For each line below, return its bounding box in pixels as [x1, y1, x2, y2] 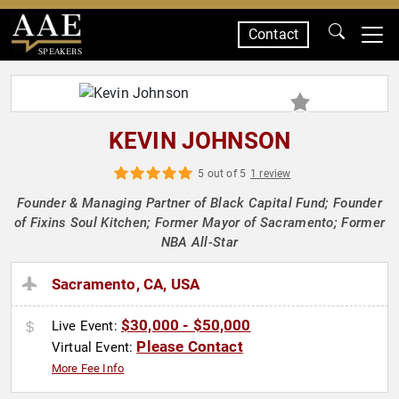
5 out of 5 [198, 167, 247, 180]
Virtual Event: [52, 339, 137, 356]
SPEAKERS [37, 45, 82, 57]
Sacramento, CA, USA [52, 275, 200, 294]
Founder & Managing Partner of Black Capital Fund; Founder [16, 195, 383, 211]
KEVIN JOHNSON [108, 127, 291, 154]
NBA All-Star [160, 234, 239, 250]
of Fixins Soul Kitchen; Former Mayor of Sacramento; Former [13, 215, 386, 231]
